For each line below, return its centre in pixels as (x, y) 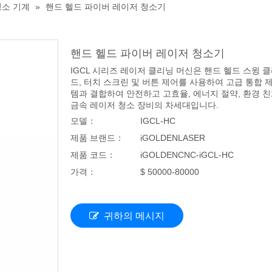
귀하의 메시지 (134, 216)
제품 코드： (93, 155)
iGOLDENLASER (173, 138)
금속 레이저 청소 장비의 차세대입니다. (144, 105)
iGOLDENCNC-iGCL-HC (187, 155)
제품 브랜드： (97, 138)
